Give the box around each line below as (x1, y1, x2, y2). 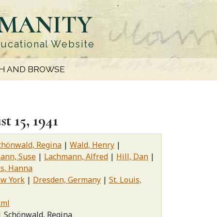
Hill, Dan (116, 151, 148, 162)
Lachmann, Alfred (44, 151, 108, 162)
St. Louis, (108, 174, 141, 185)
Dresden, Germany (32, 174, 101, 185)
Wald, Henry (69, 139, 114, 150)
